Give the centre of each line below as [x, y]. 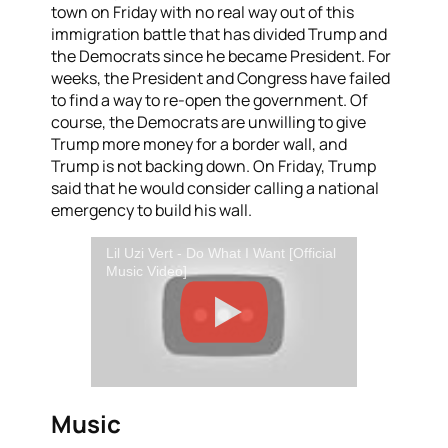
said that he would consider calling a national [215, 188]
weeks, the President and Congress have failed [221, 78]
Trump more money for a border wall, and [199, 144]
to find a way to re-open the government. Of [210, 100]
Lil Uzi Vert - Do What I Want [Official [221, 253]
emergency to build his [135, 210]
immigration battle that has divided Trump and [219, 34]
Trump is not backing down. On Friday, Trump [214, 166]
